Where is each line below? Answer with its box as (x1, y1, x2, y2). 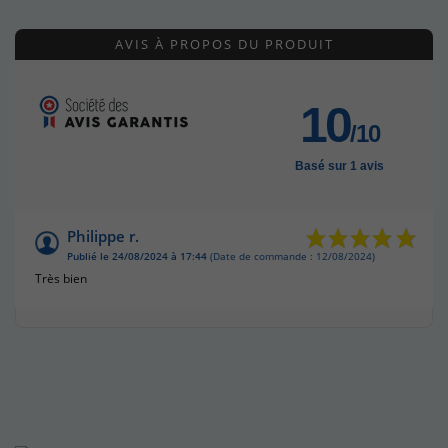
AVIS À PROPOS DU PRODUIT (114, 34, 334, 53)
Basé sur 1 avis (295, 158, 384, 173)
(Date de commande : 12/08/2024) (207, 249, 375, 263)
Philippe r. (67, 225, 139, 246)
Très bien (35, 269, 87, 287)
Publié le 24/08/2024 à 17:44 (67, 249, 207, 263)
